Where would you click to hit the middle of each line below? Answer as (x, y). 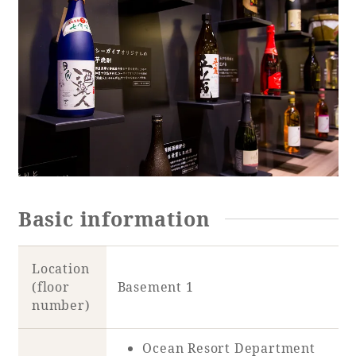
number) (61, 306)
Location (60, 269)
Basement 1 (155, 287)
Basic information (114, 218)
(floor (50, 287)
